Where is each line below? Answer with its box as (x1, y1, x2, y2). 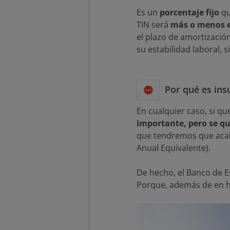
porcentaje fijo (158, 7, 219, 18)
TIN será (137, 19, 170, 30)
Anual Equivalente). (137, 142, 210, 154)
